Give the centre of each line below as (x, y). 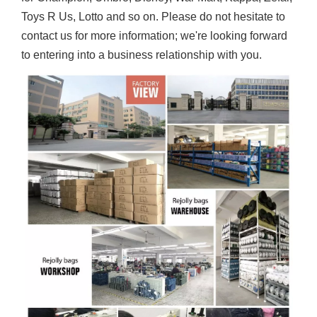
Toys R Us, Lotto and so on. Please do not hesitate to (153, 17)
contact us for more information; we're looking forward (154, 36)
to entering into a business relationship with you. (142, 55)
